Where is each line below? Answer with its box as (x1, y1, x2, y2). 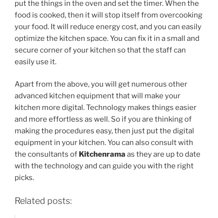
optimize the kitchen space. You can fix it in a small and (15, 34, 200, 43)
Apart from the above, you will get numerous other (15, 80, 187, 89)
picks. (15, 173, 34, 182)
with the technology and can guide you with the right (15, 162, 194, 171)
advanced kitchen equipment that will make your (15, 91, 181, 101)
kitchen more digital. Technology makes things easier (15, 103, 197, 112)
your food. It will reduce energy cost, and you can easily (15, 22, 201, 31)
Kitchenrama (79, 150, 126, 159)
